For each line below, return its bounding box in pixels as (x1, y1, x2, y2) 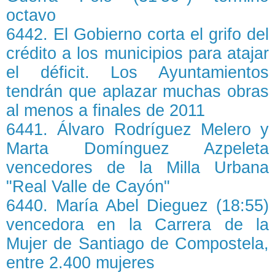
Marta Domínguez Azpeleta (6, 139, 269, 158)
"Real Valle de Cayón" (6, 177, 170, 196)
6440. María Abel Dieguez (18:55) (6, 196, 269, 215)
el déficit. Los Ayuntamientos (6, 63, 269, 82)
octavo (6, 6, 56, 25)
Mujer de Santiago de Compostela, (6, 234, 269, 253)
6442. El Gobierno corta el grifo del (6, 25, 269, 44)
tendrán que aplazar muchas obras (6, 82, 269, 101)
